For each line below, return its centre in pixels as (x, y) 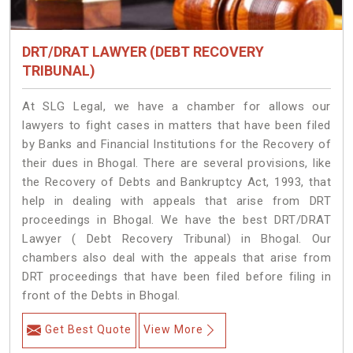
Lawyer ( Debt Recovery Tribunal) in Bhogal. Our (176, 239)
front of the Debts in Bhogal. (101, 296)
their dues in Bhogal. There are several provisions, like (176, 163)
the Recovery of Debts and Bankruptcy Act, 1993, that (176, 182)
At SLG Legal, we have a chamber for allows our (176, 107)
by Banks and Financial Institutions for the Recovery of (176, 145)
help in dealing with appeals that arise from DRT (176, 201)
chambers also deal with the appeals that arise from (176, 258)
